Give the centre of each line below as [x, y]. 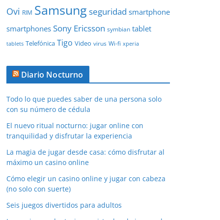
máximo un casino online [48, 163]
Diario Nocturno [52, 75]
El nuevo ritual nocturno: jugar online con [75, 126]
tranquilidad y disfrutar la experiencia [69, 136]
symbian [119, 29]
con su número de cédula [48, 110]
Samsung [61, 10]
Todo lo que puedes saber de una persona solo [84, 99]
